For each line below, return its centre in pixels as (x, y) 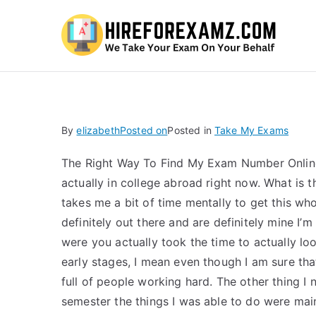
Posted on (144, 130)
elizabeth (98, 130)
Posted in (191, 130)
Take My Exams (252, 130)
